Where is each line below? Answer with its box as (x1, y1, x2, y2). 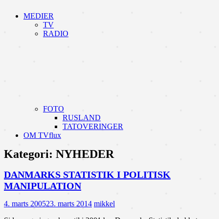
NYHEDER (56, 148, 114, 161)
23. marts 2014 (46, 199, 92, 208)
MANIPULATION (4, 180, 81, 191)
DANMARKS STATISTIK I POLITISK (4, 169, 171, 180)
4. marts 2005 (4, 199, 46, 208)
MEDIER (23, 12, 54, 20)
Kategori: (4, 148, 56, 161)
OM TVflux (23, 131, 61, 139)
